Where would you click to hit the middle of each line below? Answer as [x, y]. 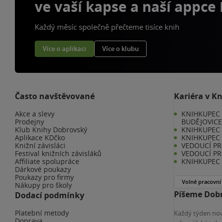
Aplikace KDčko [40, 138]
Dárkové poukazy [43, 169]
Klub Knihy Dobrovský [51, 130]
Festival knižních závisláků [58, 153]
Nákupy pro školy [43, 185]
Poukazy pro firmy [44, 177]
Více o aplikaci [64, 48]
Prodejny [29, 122]
